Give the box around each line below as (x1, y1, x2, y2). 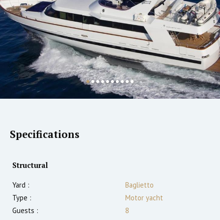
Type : (12, 193, 31, 203)
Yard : (12, 180, 29, 190)
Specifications (10, 128, 80, 141)
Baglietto (125, 180, 154, 190)
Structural (12, 161, 48, 170)
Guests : (12, 206, 38, 216)
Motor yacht (125, 193, 163, 203)
